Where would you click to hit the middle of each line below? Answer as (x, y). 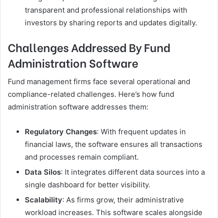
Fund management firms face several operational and (99, 82)
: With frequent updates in (141, 132)
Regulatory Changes (61, 132)
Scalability (44, 200)
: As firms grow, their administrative (123, 200)
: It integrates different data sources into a (133, 172)
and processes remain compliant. (82, 157)
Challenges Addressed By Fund (89, 46)
